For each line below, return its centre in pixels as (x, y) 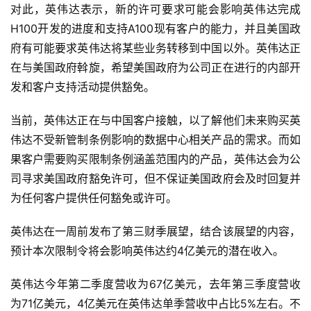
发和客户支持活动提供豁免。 (83, 86)
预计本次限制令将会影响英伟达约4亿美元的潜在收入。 (147, 250)
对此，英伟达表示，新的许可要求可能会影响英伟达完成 (155, 9)
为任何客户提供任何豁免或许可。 (94, 197)
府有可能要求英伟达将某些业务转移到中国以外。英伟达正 (155, 48)
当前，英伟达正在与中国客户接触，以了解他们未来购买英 (155, 120)
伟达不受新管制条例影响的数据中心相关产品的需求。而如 (155, 139)
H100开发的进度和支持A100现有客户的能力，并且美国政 (155, 28)
